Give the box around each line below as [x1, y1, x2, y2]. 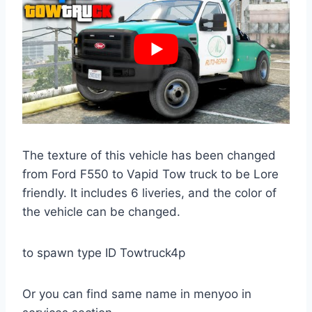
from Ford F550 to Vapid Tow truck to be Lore [22, 167, 279, 182]
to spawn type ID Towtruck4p [22, 246, 185, 260]
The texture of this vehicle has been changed [22, 148, 276, 163]
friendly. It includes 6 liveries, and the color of [22, 186, 276, 201]
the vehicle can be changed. [22, 205, 180, 219]
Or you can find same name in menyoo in [22, 287, 251, 302]
